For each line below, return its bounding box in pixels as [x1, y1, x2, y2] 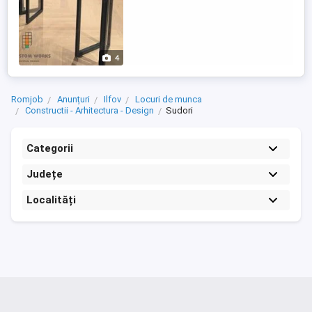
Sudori [166, 105, 193, 116]
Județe [26, 168, 63, 180]
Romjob [11, 94, 43, 104]
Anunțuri [57, 94, 90, 104]
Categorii [26, 142, 73, 155]
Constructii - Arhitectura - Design [25, 105, 154, 116]
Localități [26, 194, 76, 206]
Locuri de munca [135, 94, 202, 104]
